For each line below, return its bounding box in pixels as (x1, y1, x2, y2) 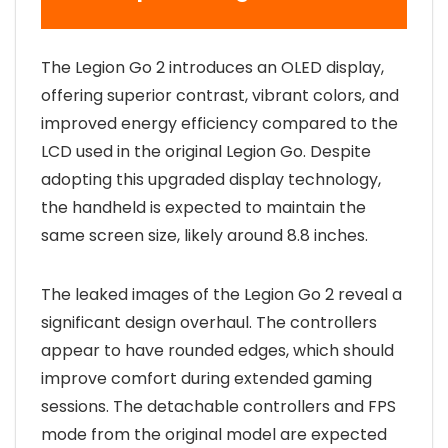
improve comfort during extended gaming (41, 367, 372, 391)
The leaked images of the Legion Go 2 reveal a (41, 283, 402, 307)
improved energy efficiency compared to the (41, 112, 398, 136)
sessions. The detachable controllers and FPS (41, 395, 396, 419)
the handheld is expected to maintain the (41, 196, 366, 220)
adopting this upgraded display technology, (41, 168, 381, 192)
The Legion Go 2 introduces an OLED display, (41, 56, 384, 80)
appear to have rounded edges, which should (41, 339, 394, 363)
